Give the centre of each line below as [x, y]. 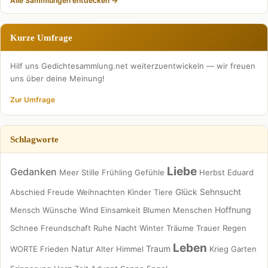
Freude [61, 192]
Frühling [117, 172]
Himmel [130, 249]
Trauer [208, 228]
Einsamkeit [121, 210]
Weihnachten [101, 192]
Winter [152, 228]
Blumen [157, 210]
